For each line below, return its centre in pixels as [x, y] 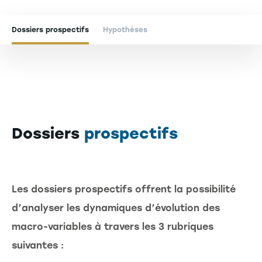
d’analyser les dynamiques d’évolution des [116, 208]
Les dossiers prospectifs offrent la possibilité [124, 189]
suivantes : [38, 246]
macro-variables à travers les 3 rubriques [113, 227]
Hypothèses [125, 30]
